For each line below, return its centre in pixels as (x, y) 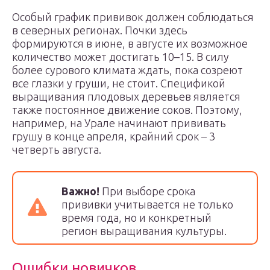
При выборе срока (149, 191)
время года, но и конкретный (137, 218)
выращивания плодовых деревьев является (126, 96)
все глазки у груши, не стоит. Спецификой (119, 83)
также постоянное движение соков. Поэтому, (127, 110)
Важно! (82, 191)
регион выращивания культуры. (144, 231)
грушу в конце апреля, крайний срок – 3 (114, 136)
